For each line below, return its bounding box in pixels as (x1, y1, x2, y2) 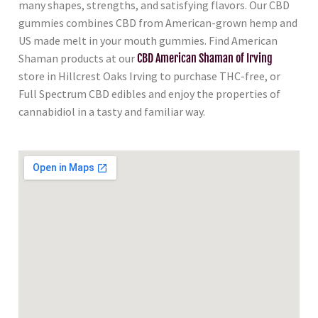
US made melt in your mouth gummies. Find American (18, 33, 278, 48)
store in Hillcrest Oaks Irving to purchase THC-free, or (18, 68, 280, 83)
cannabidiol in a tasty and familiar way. (18, 104, 205, 119)
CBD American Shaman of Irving (137, 50, 273, 65)
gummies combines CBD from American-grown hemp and (18, 15, 297, 30)
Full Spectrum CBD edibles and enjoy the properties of (18, 86, 280, 101)
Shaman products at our (18, 50, 137, 65)
